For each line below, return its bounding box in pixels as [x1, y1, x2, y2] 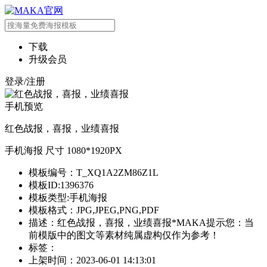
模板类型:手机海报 [29, 193, 107, 203]
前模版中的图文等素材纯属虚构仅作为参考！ [29, 230, 219, 240]
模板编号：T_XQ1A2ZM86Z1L [29, 167, 159, 178]
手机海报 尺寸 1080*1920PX [5, 145, 122, 156]
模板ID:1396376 [29, 180, 94, 190]
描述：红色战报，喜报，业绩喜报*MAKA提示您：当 [29, 218, 254, 228]
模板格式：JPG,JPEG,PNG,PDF [29, 205, 159, 215]
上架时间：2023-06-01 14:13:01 [29, 255, 156, 265]
